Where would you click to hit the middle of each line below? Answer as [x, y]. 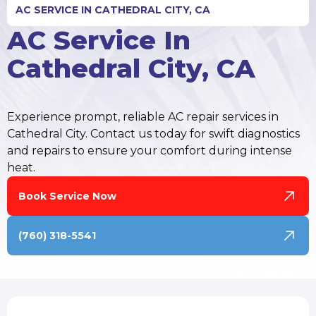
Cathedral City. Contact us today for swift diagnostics [153, 134]
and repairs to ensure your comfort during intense [149, 151]
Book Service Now [67, 196]
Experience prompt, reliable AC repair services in [142, 117]
